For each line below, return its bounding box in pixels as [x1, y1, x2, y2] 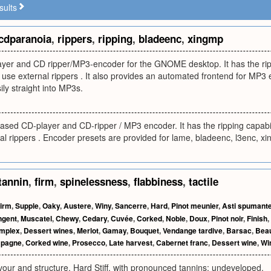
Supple [15, 200, 39, 211]
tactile [189, 174, 218, 189]
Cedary [82, 213, 107, 224]
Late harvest [109, 237, 152, 248]
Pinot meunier [171, 200, 218, 211]
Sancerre [115, 200, 147, 211]
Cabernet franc [156, 237, 208, 248]
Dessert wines [24, 225, 73, 236]
